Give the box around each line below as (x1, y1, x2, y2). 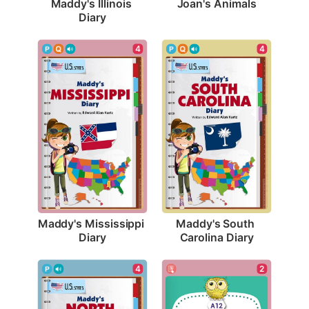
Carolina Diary (179, 230, 254, 244)
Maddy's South (176, 216, 255, 230)
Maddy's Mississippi (37, 216, 145, 230)
